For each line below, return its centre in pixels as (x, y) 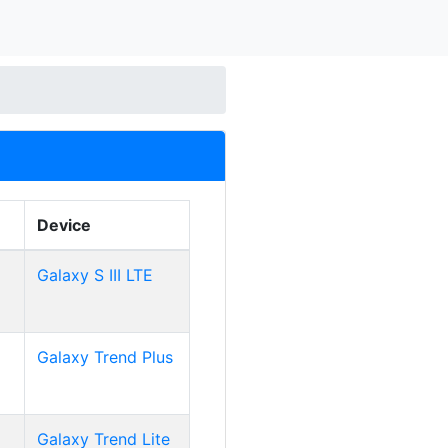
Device (64, 225)
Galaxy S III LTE (95, 275)
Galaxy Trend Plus (105, 357)
